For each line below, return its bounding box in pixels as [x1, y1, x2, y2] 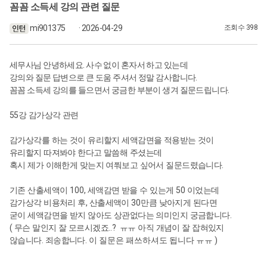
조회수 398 [224, 23, 257, 32]
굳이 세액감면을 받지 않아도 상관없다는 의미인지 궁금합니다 [10, 210, 230, 220]
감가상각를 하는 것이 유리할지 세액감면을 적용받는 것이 [10, 135, 214, 145]
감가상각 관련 [26, 110, 79, 120]
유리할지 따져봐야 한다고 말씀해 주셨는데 [10, 148, 162, 157]
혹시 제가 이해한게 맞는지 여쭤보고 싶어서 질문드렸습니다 [10, 160, 222, 170]
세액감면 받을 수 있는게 [87, 185, 176, 195]
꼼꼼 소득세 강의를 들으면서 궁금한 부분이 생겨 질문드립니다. [10, 85, 229, 95]
